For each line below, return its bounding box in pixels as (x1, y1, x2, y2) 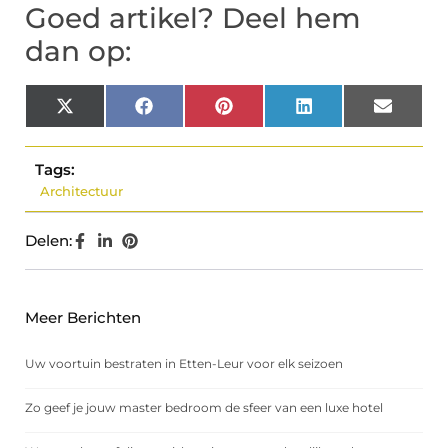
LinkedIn (311, 103, 377, 122)
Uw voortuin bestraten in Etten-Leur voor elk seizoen (25, 356, 343, 372)
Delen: (25, 231, 72, 251)
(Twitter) (72, 117, 136, 136)
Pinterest (231, 103, 299, 122)
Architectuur (40, 183, 123, 200)
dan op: (25, 34, 131, 69)
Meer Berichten (25, 308, 141, 328)
